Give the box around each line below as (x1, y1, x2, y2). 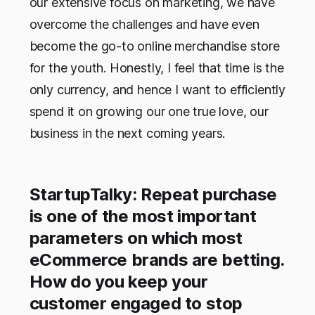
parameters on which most (29, 227, 243, 248)
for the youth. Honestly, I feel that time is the (29, 60, 284, 75)
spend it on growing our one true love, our (29, 103, 269, 119)
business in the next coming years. (29, 125, 226, 141)
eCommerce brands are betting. (29, 249, 284, 270)
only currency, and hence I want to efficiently (29, 82, 285, 97)
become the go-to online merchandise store (29, 38, 280, 53)
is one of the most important (29, 205, 257, 226)
